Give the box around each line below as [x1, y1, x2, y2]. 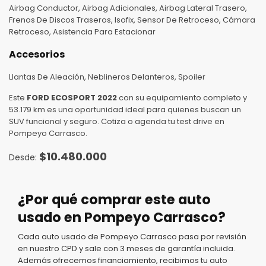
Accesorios [9, 47, 65, 61]
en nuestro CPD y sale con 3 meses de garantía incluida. [18, 242, 235, 254]
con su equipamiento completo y [117, 91, 247, 103]
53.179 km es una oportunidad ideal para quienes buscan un [9, 103, 241, 115]
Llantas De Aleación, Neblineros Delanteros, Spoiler [9, 71, 205, 83]
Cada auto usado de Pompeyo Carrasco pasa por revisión [18, 230, 246, 242]
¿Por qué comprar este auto [18, 189, 211, 209]
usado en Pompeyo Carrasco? [18, 207, 226, 227]
